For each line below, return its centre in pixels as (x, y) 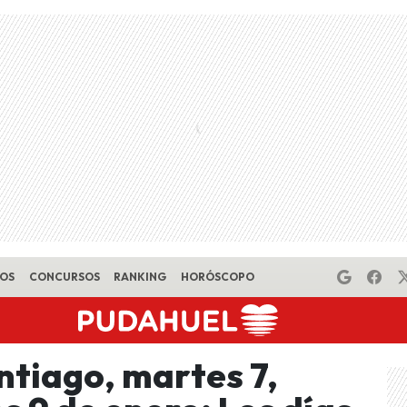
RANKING (140, 277)
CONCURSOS (64, 277)
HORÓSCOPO (217, 277)
